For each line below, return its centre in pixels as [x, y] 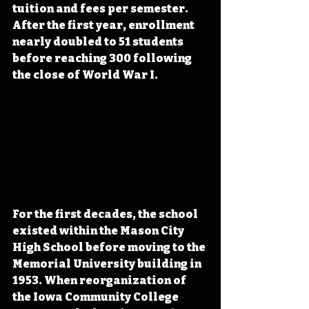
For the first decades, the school [106, 215]
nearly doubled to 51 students [99, 41]
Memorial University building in [108, 264]
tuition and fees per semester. [101, 8]
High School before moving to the [110, 248]
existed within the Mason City [99, 231]
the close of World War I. [85, 74]
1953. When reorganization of [100, 281]
